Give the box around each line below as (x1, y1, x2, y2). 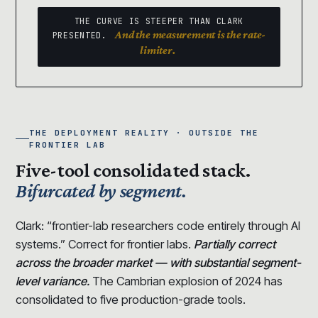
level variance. (16, 273, 89, 288)
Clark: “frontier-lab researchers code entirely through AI (16, 218, 300, 233)
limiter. (140, 43, 175, 56)
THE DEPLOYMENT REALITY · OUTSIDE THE (29, 127, 259, 138)
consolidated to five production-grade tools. (16, 292, 246, 307)
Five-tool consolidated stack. (16, 158, 251, 181)
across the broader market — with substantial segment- (16, 255, 301, 270)
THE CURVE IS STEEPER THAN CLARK (74, 15, 244, 26)
